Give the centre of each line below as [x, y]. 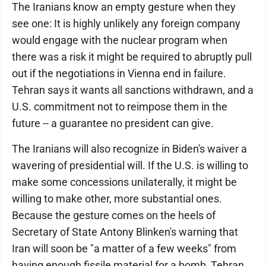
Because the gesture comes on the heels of [114, 215]
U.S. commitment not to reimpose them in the [120, 107]
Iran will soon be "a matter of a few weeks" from [124, 248]
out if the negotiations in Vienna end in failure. [119, 73]
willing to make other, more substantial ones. [117, 199]
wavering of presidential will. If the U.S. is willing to [130, 165]
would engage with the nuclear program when [120, 40]
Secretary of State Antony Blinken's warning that [125, 232]
